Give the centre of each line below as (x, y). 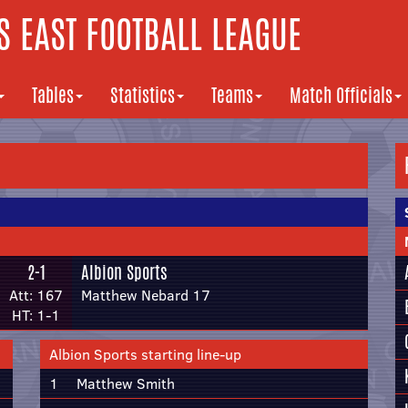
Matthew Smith (126, 383)
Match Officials (341, 95)
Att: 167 (36, 295)
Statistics (143, 95)
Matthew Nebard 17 (146, 295)
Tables (53, 95)
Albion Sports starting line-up (145, 354)
